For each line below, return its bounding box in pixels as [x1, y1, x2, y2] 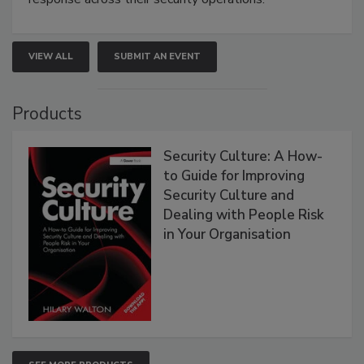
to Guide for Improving [163, 167, 305, 186]
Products [12, 102, 82, 126]
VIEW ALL [28, 50, 73, 63]
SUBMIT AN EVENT [114, 50, 201, 63]
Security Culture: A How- [163, 147, 323, 167]
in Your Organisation [163, 225, 292, 245]
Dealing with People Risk [163, 206, 325, 225]
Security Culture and [163, 186, 295, 206]
